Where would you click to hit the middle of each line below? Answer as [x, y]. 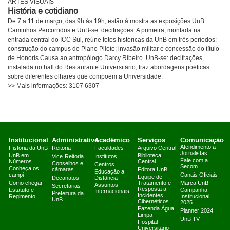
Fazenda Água [156, 209]
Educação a [110, 172]
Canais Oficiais [199, 175]
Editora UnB [152, 170]
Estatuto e [22, 191]
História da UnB [28, 149]
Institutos [106, 157]
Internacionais [112, 192]
